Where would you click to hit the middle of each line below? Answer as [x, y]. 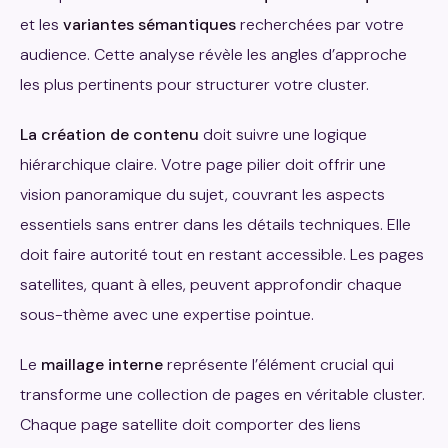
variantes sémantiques [149, 24]
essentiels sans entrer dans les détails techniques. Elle [215, 224]
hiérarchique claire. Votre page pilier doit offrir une [203, 164]
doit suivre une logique [283, 134]
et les [41, 24]
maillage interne [102, 364]
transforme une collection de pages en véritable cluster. [222, 394]
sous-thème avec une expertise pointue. [167, 314]
